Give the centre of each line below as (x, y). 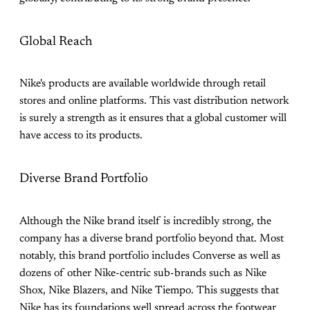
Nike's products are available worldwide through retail (143, 84)
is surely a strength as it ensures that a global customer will (153, 119)
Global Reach (56, 42)
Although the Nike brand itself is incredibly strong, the (145, 221)
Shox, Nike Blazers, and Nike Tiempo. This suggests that (149, 290)
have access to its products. (81, 136)
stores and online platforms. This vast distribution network (154, 101)
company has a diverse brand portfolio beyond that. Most (152, 238)
